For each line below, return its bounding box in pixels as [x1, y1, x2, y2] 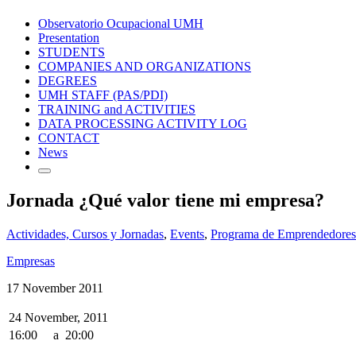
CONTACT [38, 130, 99, 145]
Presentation [38, 30, 99, 44]
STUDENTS [38, 44, 105, 59]
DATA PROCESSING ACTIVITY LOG [38, 116, 247, 130]
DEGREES [38, 73, 97, 87]
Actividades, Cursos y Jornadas [6, 226, 164, 241]
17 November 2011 [6, 281, 103, 295]
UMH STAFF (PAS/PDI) [38, 87, 168, 102]
